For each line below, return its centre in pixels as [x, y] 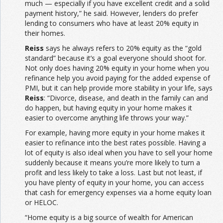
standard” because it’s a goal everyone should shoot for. [115, 58]
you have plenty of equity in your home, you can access [114, 183]
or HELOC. [42, 203]
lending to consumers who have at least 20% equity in [112, 23]
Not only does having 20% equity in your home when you [117, 68]
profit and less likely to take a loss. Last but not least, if [113, 173]
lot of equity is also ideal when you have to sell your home [119, 153]
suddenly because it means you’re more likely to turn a [112, 163]
